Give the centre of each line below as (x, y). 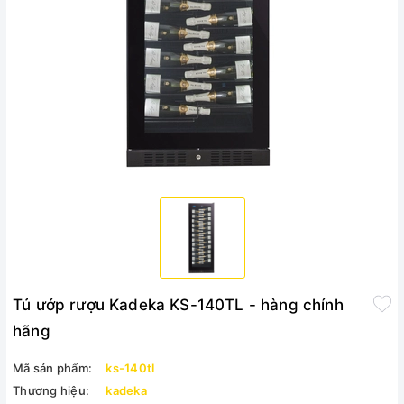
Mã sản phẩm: (52, 368)
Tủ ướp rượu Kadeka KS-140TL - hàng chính (178, 305)
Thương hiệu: (51, 390)
